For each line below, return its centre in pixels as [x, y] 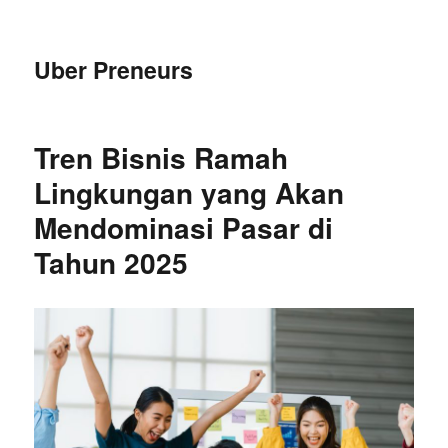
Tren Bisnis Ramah [161, 157]
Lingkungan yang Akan [189, 192]
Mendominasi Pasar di [184, 227]
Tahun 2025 [111, 262]
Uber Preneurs [114, 69]
